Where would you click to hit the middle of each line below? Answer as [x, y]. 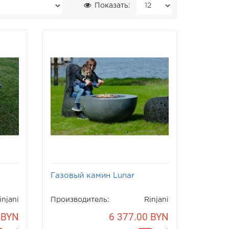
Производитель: [80, 200]
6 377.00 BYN [139, 217]
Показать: [111, 6]
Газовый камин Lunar [93, 176]
